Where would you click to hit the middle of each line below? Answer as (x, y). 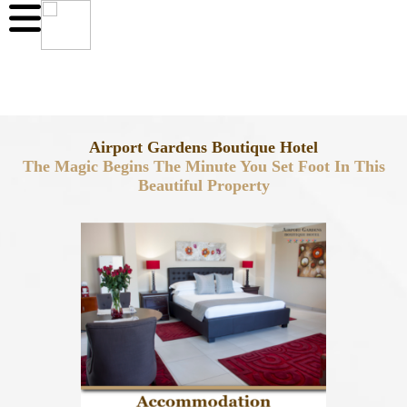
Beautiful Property (203, 186)
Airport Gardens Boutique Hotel (203, 148)
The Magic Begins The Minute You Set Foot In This (203, 167)
